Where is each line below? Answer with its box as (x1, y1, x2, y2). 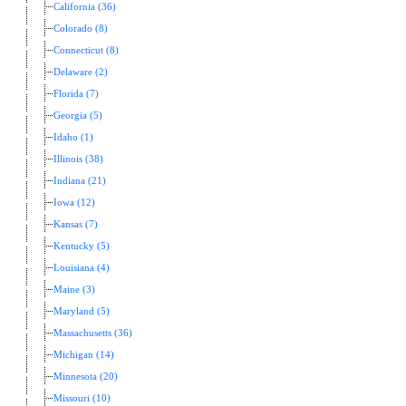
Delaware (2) (53, 67, 108, 78)
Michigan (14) (53, 350, 114, 361)
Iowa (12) (53, 198, 95, 208)
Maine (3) (53, 285, 95, 295)
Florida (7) (53, 89, 99, 100)
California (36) (53, 2, 116, 13)
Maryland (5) (53, 306, 110, 317)
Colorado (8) (53, 24, 108, 34)
